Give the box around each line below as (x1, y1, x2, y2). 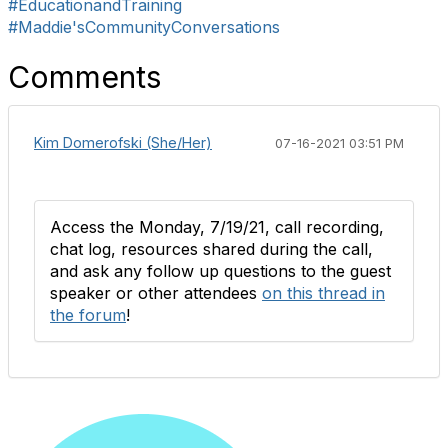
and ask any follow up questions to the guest (50, 261, 391, 281)
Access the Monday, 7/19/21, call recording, (50, 217, 384, 237)
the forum (50, 305, 126, 325)
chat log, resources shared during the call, (50, 239, 373, 259)
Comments (8, 59, 161, 95)
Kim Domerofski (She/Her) (34, 134, 212, 151)
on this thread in (262, 283, 385, 303)
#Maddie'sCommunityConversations (8, 17, 280, 37)
